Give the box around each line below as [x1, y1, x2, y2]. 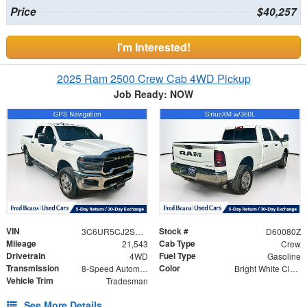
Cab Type [159, 237, 195, 250]
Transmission [6, 262, 59, 275]
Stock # [159, 225, 188, 238]
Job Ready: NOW [114, 86, 193, 101]
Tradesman [106, 275, 148, 287]
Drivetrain [6, 249, 45, 262]
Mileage [6, 237, 36, 250]
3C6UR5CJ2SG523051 [134, 225, 143, 238]
